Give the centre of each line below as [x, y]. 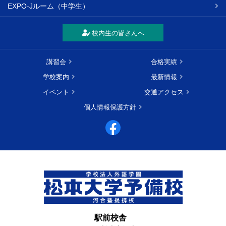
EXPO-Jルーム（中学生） [48, 6]
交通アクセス [164, 92]
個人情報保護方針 [110, 107]
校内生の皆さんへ [118, 33]
